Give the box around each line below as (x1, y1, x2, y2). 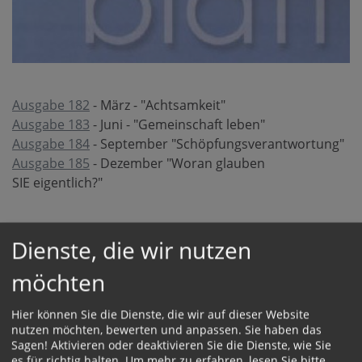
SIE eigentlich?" (12, 174, 103, 192)
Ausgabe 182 (12, 96, 90, 115)
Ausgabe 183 (12, 116, 90, 134)
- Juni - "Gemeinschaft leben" (90, 116, 265, 134)
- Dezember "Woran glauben (90, 154, 265, 173)
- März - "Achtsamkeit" (90, 96, 225, 115)
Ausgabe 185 (12, 154, 90, 173)
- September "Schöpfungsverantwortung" (90, 135, 344, 154)
